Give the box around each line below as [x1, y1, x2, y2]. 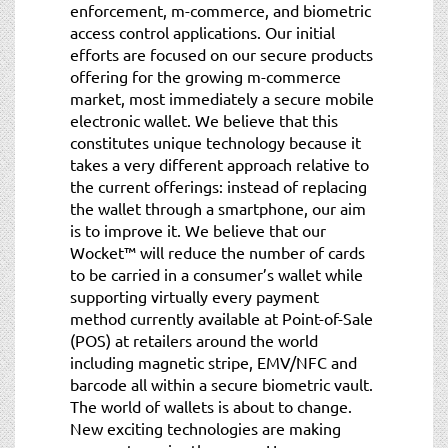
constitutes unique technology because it [70, 131, 361, 152]
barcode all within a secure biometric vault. [70, 373, 373, 394]
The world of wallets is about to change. [70, 395, 352, 416]
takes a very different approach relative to [70, 153, 369, 174]
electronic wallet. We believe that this [70, 109, 338, 130]
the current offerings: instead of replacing [70, 175, 367, 196]
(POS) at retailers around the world [70, 329, 318, 350]
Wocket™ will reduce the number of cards [70, 241, 365, 262]
